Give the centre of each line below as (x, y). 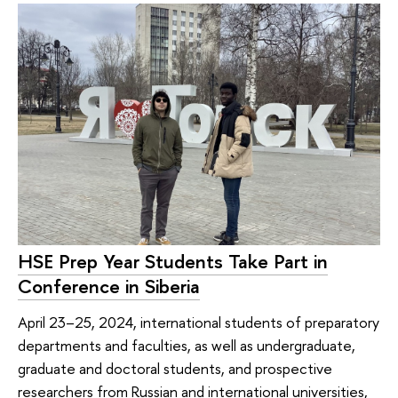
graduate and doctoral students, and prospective (175, 368)
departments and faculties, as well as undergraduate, (187, 345)
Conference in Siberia (109, 287)
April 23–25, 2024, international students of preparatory (199, 322)
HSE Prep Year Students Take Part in (173, 262)
